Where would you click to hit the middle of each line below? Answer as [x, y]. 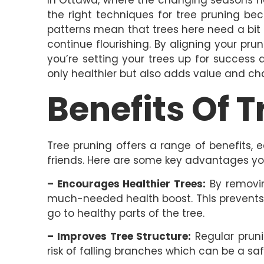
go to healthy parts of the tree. [126, 213]
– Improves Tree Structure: [119, 237]
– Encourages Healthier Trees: [127, 184]
